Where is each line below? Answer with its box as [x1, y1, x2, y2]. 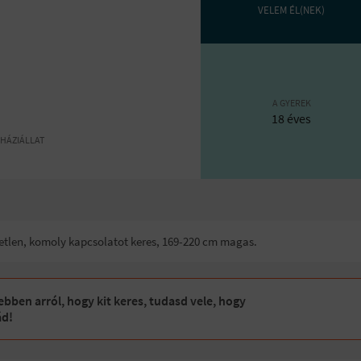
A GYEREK [272, 96, 311, 109]
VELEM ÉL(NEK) [258, 3, 325, 17]
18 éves [272, 110, 311, 127]
